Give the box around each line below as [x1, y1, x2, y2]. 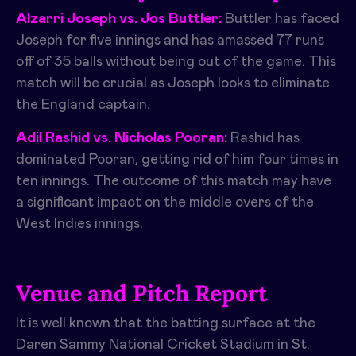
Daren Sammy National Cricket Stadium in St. [16, 338, 310, 353]
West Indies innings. [16, 217, 143, 232]
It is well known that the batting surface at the [16, 316, 315, 331]
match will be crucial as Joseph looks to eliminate [16, 76, 330, 91]
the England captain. [16, 98, 150, 113]
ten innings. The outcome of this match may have [16, 174, 331, 189]
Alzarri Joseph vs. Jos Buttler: [16, 12, 222, 27]
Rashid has [227, 131, 300, 146]
